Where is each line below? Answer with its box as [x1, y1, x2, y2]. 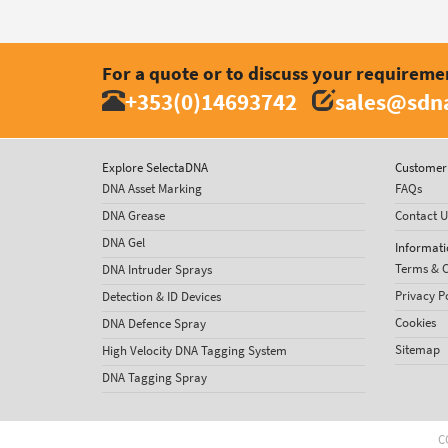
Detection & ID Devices [102, 288, 221, 305]
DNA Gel [102, 234, 145, 251]
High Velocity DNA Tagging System [102, 342, 287, 359]
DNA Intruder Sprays [102, 261, 212, 278]
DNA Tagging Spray [102, 369, 207, 386]
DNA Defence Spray [102, 315, 206, 332]
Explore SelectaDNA [102, 159, 208, 176]
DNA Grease [102, 207, 165, 224]
